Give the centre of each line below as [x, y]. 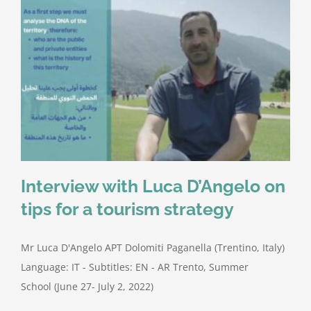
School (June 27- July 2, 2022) [87, 286]
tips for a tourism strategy [127, 209]
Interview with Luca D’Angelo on [153, 186]
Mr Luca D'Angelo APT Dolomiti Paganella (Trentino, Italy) [153, 247]
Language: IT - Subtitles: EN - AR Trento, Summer [135, 267]
